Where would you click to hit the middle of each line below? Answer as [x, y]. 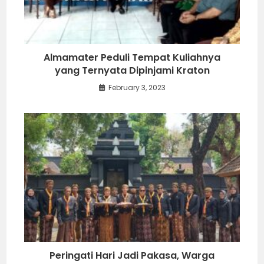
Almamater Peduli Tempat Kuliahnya [132, 57]
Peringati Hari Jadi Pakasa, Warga [132, 255]
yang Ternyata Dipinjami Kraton [132, 70]
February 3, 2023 [137, 87]
